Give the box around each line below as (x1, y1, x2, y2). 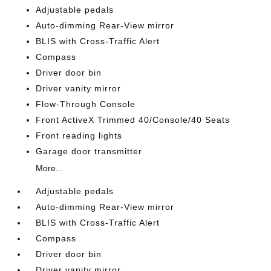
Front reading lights (36, 131, 123, 140)
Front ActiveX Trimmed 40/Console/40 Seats (36, 115, 230, 125)
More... (36, 163, 64, 173)
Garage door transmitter (36, 146, 143, 156)
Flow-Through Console (36, 99, 136, 109)
